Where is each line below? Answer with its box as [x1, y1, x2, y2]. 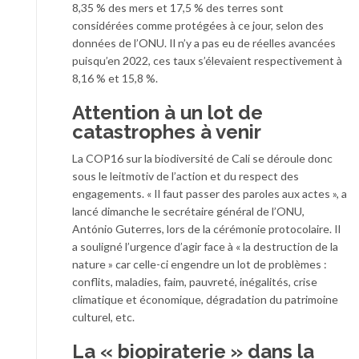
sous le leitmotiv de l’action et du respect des [72, 169, 299, 184]
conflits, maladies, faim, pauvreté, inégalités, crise [72, 275, 317, 289]
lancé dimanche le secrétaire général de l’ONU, [72, 204, 305, 219]
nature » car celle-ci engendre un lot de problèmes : [72, 257, 327, 272]
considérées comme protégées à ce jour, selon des [72, 18, 324, 33]
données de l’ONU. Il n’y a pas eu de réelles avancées [72, 36, 336, 50]
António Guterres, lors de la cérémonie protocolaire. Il [72, 222, 341, 236]
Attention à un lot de [72, 101, 263, 125]
